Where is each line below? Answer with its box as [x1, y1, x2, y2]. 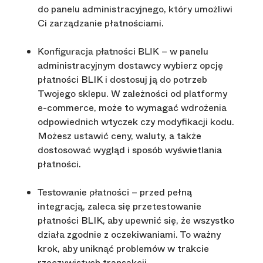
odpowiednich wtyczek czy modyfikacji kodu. [38, 115, 234, 129]
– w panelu [159, 45, 208, 59]
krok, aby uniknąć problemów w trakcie [38, 242, 209, 256]
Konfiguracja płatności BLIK [38, 46, 159, 58]
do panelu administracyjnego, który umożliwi [38, 2, 232, 16]
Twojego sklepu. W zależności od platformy [38, 87, 227, 101]
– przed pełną [129, 186, 192, 200]
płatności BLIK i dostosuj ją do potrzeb [38, 73, 207, 87]
